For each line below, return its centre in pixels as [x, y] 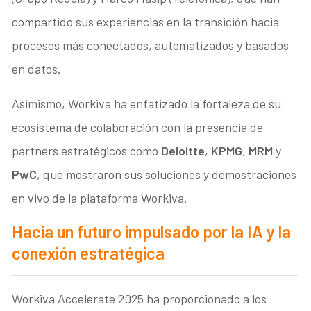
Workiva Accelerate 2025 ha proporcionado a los [140, 298]
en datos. [37, 68]
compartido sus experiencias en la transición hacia [146, 21]
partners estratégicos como [87, 150]
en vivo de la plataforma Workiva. [100, 197]
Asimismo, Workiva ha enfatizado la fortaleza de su [147, 103]
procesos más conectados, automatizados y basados [151, 45]
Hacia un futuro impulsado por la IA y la [152, 231]
